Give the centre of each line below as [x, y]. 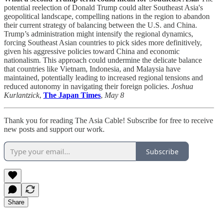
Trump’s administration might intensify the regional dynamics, [99, 34]
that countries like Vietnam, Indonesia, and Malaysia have [92, 69]
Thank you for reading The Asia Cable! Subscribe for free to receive [109, 121]
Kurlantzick [22, 95]
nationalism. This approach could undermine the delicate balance [103, 60]
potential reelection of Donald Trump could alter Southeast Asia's [103, 8]
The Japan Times [72, 95]
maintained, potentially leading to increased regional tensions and [103, 78]
